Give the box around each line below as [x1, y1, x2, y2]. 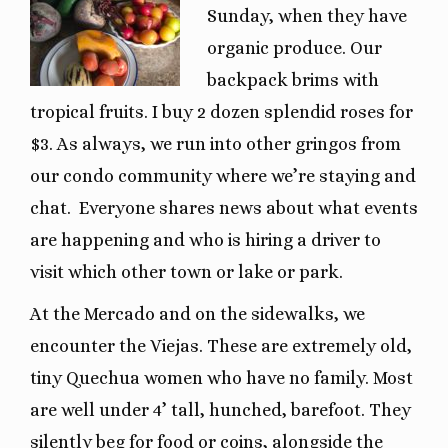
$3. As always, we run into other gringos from [30, 133, 401, 154]
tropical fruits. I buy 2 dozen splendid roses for [30, 101, 413, 122]
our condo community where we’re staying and [30, 165, 416, 186]
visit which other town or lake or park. [30, 261, 343, 282]
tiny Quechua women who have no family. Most [30, 367, 413, 388]
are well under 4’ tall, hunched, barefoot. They [30, 399, 411, 420]
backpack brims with [207, 69, 379, 90]
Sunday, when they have [207, 5, 407, 26]
